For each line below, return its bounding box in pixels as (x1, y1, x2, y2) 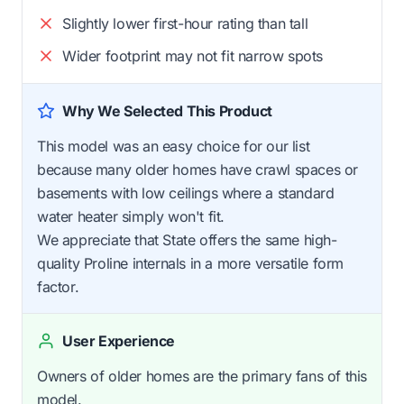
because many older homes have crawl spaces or (37, 161, 359, 179)
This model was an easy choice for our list (37, 137, 310, 156)
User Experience (62, 332, 175, 351)
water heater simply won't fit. (37, 207, 225, 226)
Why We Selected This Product (62, 102, 272, 121)
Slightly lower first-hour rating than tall (62, 14, 308, 33)
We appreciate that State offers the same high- (37, 231, 337, 250)
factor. (37, 278, 79, 297)
